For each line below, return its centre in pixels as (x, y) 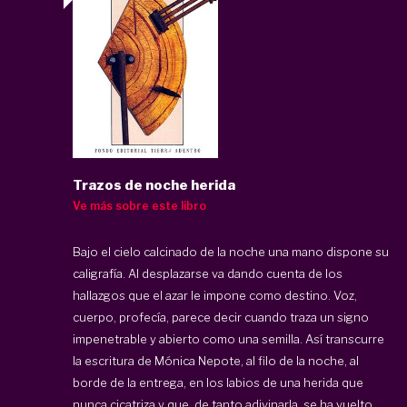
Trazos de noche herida (154, 185)
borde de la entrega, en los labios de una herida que (218, 382)
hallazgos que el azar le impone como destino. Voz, (215, 295)
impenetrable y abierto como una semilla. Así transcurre (228, 338)
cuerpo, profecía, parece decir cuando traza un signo (221, 317)
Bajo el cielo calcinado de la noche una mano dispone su (231, 251)
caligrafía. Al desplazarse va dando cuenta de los (208, 273)
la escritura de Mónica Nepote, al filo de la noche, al (216, 360)
